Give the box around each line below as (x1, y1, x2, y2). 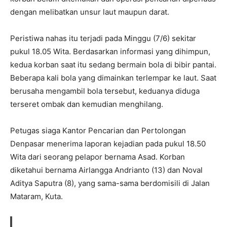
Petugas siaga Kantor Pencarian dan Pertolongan (10, 126, 186, 135)
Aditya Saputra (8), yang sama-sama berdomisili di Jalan (10, 178, 210, 188)
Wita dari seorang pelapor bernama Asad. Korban (10, 152, 185, 162)
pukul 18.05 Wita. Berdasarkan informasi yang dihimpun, (10, 47, 210, 56)
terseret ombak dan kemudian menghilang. (10, 99, 163, 109)
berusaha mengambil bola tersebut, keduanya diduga (10, 86, 200, 96)
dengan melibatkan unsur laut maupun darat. (10, 7, 169, 17)
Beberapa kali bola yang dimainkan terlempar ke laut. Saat (10, 73, 216, 83)
